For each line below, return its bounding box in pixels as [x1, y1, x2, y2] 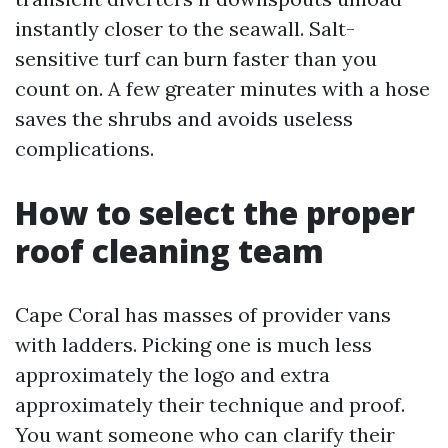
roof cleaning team [15, 229, 324, 272]
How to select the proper [15, 191, 415, 234]
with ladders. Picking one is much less [15, 332, 372, 357]
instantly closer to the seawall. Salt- [15, 16, 355, 41]
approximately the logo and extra [15, 362, 330, 387]
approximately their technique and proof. [15, 392, 405, 417]
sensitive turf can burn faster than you [15, 46, 377, 71]
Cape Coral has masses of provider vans [15, 302, 391, 327]
